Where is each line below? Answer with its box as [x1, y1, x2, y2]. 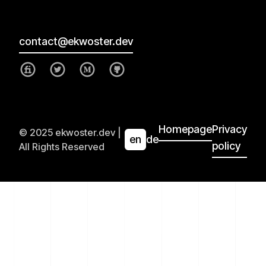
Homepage [159, 122, 212, 135]
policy [212, 139, 240, 152]
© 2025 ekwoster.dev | [19, 126, 121, 138]
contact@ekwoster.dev [19, 34, 133, 47]
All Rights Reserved [19, 140, 104, 153]
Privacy [212, 122, 247, 135]
